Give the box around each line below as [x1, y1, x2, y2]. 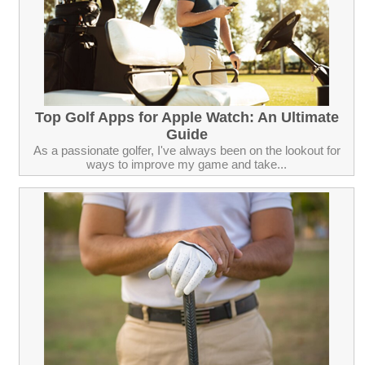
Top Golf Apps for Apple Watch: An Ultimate [34, 108, 339, 125]
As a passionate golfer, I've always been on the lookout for [33, 143, 341, 157]
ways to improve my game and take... [86, 156, 287, 171]
